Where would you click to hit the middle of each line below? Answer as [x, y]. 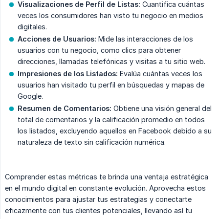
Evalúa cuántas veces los [160, 74]
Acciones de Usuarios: [57, 39]
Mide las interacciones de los [145, 39]
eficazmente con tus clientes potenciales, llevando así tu [99, 211]
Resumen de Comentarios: [65, 109]
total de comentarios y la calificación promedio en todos [111, 120]
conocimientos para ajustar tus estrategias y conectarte [98, 199]
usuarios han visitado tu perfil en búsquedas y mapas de [111, 85]
